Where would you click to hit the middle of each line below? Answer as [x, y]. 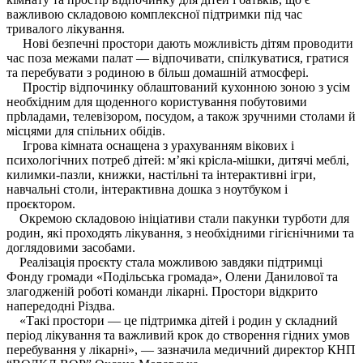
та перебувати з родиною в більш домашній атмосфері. [158, 73]
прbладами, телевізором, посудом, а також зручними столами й [181, 116]
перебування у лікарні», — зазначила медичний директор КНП [181, 350]
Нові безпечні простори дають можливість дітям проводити [180, 43]
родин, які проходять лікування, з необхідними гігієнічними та [180, 233]
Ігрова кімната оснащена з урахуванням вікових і [158, 145]
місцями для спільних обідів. [86, 131]
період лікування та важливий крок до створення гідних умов [178, 335]
